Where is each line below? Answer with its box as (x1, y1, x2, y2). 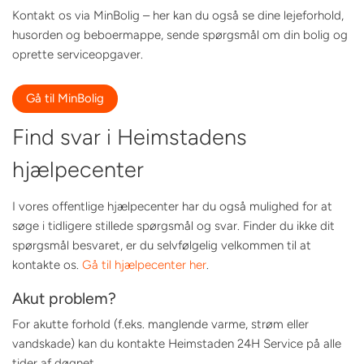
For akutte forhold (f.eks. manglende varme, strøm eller (12, 317, 309, 331)
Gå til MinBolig (26, 90, 104, 106)
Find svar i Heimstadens (12, 123, 247, 150)
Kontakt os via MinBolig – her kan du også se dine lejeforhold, (12, 7, 344, 23)
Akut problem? (12, 288, 116, 308)
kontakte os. (12, 258, 82, 272)
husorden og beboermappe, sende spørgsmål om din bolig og (12, 27, 348, 42)
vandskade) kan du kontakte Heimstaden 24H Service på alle (12, 336, 341, 351)
